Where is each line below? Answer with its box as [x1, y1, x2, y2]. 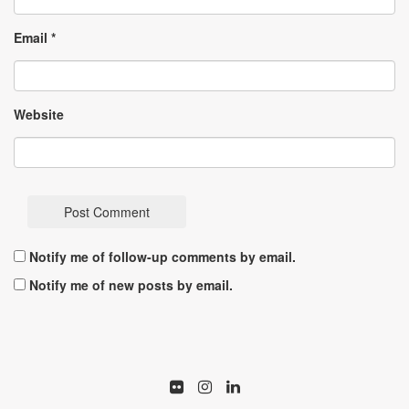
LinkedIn [238, 376, 288, 393]
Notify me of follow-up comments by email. [29, 246, 296, 266]
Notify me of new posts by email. [29, 275, 233, 294]
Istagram [210, 376, 262, 393]
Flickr [182, 376, 214, 393]
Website [14, 104, 64, 123]
